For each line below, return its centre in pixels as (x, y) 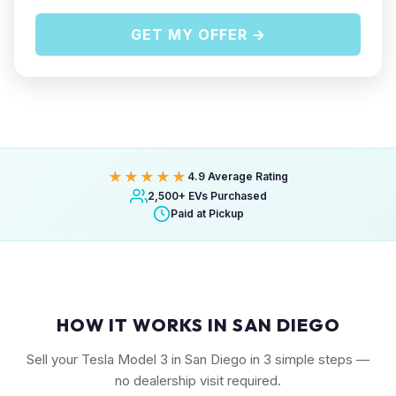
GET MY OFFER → (198, 34)
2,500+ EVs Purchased (207, 196)
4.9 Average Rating (238, 176)
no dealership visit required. (198, 381)
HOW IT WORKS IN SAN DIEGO (198, 325)
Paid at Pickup (207, 213)
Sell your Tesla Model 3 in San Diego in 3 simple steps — (198, 359)
